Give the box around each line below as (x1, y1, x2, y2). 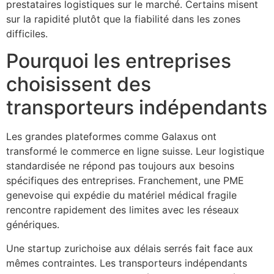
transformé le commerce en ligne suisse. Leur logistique (6, 145, 264, 158)
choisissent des (6, 72, 151, 97)
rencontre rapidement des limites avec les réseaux (6, 204, 239, 217)
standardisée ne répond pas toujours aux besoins (6, 160, 234, 172)
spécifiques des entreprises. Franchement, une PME (6, 174, 244, 187)
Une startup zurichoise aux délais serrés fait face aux (6, 242, 253, 254)
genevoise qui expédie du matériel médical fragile (6, 189, 237, 202)
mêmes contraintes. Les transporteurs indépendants (6, 256, 247, 269)
